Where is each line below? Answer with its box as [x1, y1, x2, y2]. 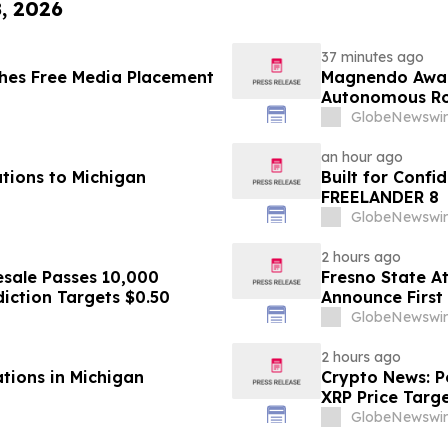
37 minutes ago [320, 48, 424, 67]
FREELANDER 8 [320, 187, 439, 208]
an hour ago [320, 148, 403, 167]
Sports [320, 307, 375, 328]
